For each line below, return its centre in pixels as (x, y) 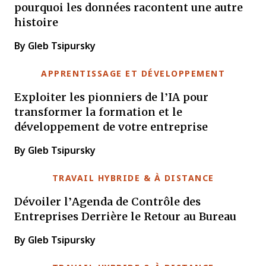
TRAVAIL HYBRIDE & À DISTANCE (133, 178)
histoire (36, 22)
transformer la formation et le (98, 112)
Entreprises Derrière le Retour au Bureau (125, 216)
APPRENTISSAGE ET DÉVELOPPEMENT (133, 74)
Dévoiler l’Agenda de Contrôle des (107, 201)
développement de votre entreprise (111, 126)
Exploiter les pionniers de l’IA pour (111, 97)
